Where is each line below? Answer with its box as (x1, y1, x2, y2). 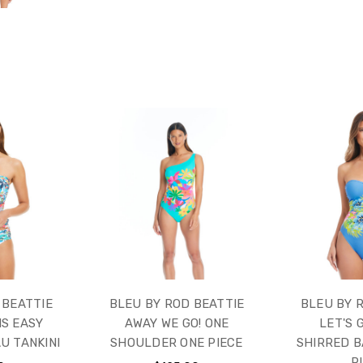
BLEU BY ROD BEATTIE (109, 297, 245, 312)
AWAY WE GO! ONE (124, 316, 229, 331)
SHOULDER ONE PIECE (110, 335, 243, 351)
